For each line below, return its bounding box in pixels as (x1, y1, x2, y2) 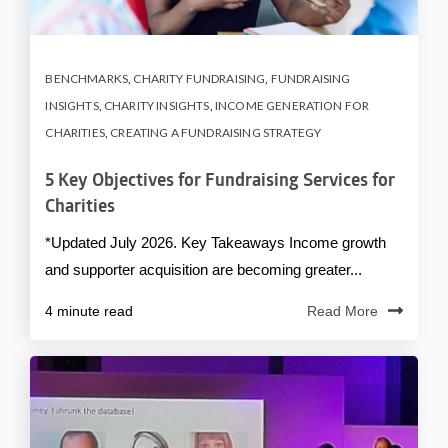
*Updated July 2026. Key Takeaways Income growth (45, 234, 387, 252)
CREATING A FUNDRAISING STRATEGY (110, 125, 322, 141)
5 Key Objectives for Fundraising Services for (45, 172, 396, 192)
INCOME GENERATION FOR (214, 98, 370, 114)
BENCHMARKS (45, 71, 129, 87)
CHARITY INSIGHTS (104, 98, 210, 114)
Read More (306, 303, 378, 320)
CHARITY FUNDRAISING (133, 71, 266, 87)
